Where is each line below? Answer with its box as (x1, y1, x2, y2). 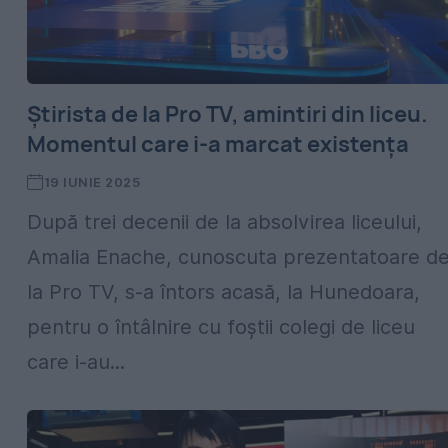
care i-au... (27, 350, 125, 374)
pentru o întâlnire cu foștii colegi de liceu (27, 315, 415, 339)
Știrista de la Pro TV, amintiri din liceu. (27, 99, 428, 129)
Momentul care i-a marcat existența (27, 129, 409, 159)
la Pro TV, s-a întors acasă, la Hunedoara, (27, 280, 420, 304)
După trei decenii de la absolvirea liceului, (27, 210, 422, 234)
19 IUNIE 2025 (43, 174, 141, 190)
